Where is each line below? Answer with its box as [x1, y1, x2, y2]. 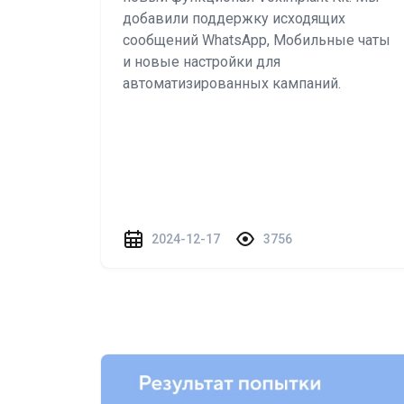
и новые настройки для [123, 53, 280, 70]
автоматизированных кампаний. [123, 75, 341, 92]
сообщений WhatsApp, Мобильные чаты [123, 32, 390, 49]
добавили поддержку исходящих [123, 10, 345, 27]
